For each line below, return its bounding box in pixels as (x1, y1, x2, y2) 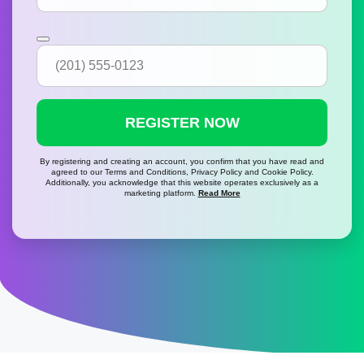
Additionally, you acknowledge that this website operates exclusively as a (45, 178, 318, 187)
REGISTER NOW (124, 114, 240, 131)
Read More (197, 188, 240, 197)
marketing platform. (123, 188, 198, 197)
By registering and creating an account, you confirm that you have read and (40, 157, 324, 166)
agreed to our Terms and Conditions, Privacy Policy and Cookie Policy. (50, 167, 314, 176)
